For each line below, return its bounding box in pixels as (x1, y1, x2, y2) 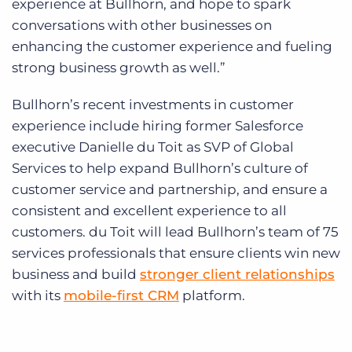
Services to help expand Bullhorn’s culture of (12, 160, 308, 176)
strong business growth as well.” (12, 60, 225, 75)
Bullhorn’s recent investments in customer (12, 97, 294, 112)
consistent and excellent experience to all (12, 203, 287, 218)
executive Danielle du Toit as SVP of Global (12, 139, 294, 155)
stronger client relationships (140, 266, 335, 282)
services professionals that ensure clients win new (12, 245, 340, 261)
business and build (12, 266, 140, 282)
